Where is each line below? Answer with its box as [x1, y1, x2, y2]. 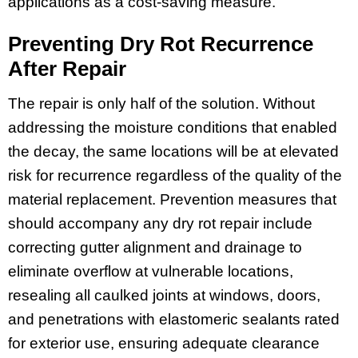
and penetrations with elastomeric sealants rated [8, 311, 340, 328]
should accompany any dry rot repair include [8, 215, 312, 233]
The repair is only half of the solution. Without [8, 95, 315, 113]
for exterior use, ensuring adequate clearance [8, 335, 320, 352]
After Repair [8, 57, 126, 82]
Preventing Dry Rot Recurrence [8, 32, 313, 57]
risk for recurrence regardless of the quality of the [8, 167, 342, 185]
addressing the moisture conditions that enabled [8, 119, 337, 137]
